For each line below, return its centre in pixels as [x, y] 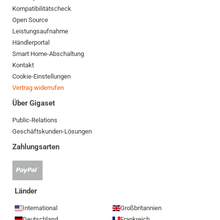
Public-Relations [35, 120]
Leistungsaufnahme [40, 31]
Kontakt [23, 65]
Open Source [30, 20]
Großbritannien [141, 208]
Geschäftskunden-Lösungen [52, 131]
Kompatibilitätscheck [42, 9]
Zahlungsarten [36, 147]
